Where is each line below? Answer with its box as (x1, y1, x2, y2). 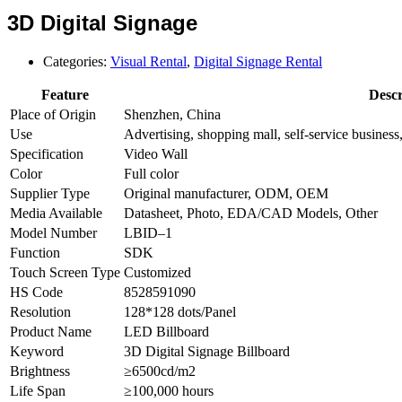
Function (10, 244, 60, 260)
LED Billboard (124, 323, 209, 339)
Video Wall (124, 145, 188, 162)
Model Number (10, 224, 97, 240)
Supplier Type (10, 185, 90, 201)
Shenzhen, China (124, 106, 221, 122)
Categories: (43, 53, 110, 69)
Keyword (10, 343, 64, 359)
